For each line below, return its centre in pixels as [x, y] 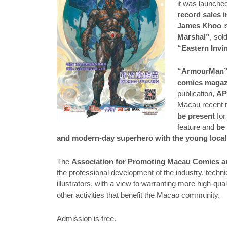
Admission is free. [86, 218]
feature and [197, 127]
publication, [197, 93]
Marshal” [194, 36]
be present [196, 116]
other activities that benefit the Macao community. [138, 195]
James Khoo [200, 25]
